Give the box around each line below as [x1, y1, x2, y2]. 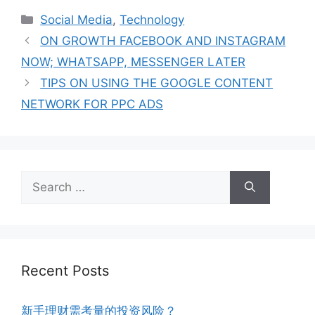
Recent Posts [21, 262, 109, 279]
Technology [120, 12, 185, 27]
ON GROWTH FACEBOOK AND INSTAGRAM [40, 33, 286, 48]
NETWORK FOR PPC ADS [21, 96, 163, 111]
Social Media [40, 12, 113, 27]
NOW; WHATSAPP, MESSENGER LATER [21, 54, 245, 69]
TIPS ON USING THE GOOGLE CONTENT [40, 75, 274, 90]
